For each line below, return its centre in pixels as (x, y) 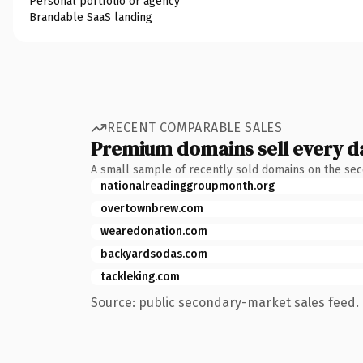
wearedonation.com (154, 231)
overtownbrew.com (152, 208)
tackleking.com (140, 276)
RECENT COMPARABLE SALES (195, 128)
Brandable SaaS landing (91, 17)
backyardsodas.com (154, 254)
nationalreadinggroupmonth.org (188, 186)
